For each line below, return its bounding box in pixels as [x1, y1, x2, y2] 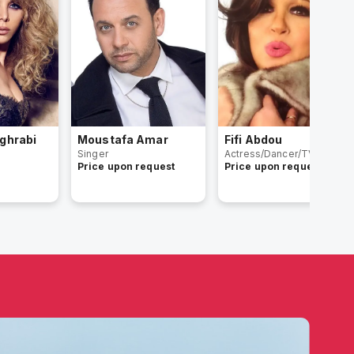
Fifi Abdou [224, 133, 283, 146]
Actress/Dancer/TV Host [224, 148, 340, 160]
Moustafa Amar [77, 133, 168, 146]
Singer [77, 148, 108, 160]
